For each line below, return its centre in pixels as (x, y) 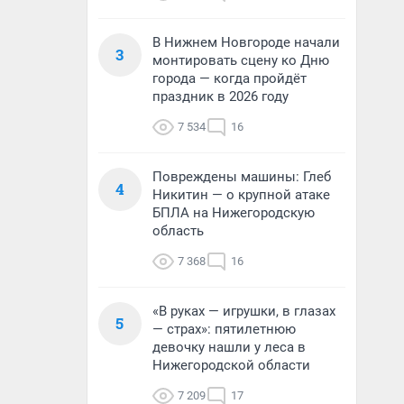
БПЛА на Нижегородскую (234, 213)
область (178, 231)
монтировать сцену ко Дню (241, 60)
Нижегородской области (231, 365)
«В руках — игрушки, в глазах (244, 311)
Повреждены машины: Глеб (242, 177)
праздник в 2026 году (220, 96)
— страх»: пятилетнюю (224, 329)
